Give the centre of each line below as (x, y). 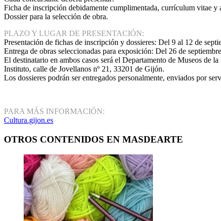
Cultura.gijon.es (29, 120)
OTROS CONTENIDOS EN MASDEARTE (93, 140)
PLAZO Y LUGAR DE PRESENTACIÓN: (74, 34)
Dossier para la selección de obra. (56, 17)
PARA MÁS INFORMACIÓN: (54, 111)
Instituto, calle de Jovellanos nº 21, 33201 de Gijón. (84, 69)
